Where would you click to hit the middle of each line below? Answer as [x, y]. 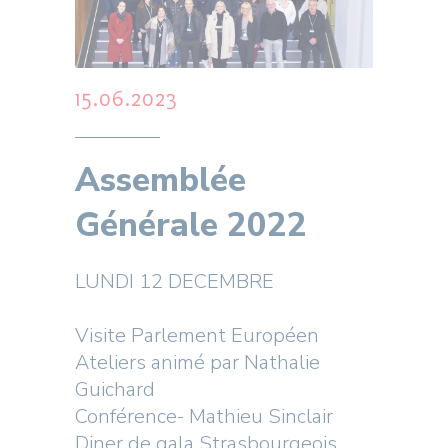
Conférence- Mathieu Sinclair [206, 417]
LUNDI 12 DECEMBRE [174, 282]
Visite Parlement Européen [199, 336]
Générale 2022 [190, 226]
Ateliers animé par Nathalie [197, 363]
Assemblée [160, 181]
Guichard [117, 390]
